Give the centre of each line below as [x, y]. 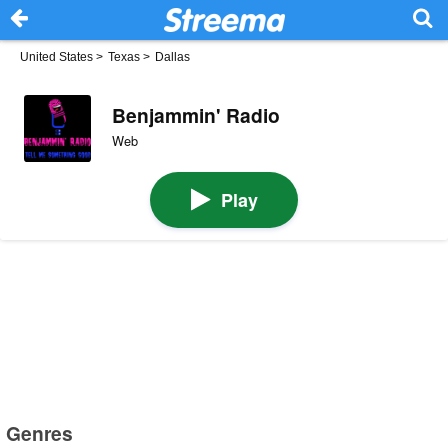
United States [56, 57]
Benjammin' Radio [195, 114]
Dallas [172, 57]
